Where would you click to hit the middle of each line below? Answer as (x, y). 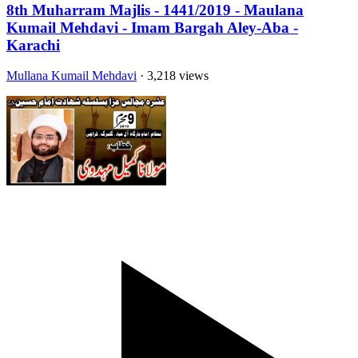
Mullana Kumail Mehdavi (72, 76)
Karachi (33, 45)
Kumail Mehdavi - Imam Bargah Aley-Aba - (152, 27)
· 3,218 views (173, 76)
